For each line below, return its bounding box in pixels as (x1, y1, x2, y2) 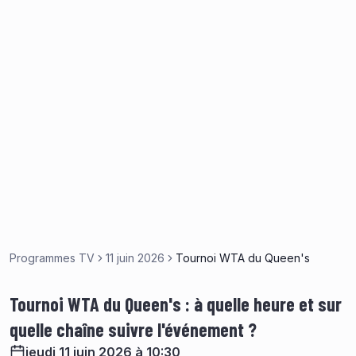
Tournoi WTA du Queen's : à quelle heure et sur (10, 292, 342, 315)
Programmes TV (10, 251, 95, 265)
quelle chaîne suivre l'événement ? (10, 318, 257, 341)
